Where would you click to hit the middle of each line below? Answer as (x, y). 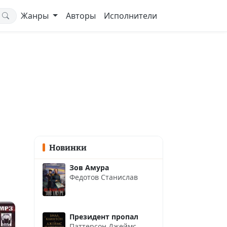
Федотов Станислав (104, 177)
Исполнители (130, 16)
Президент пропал (104, 216)
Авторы (81, 16)
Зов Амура (89, 167)
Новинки (68, 148)
